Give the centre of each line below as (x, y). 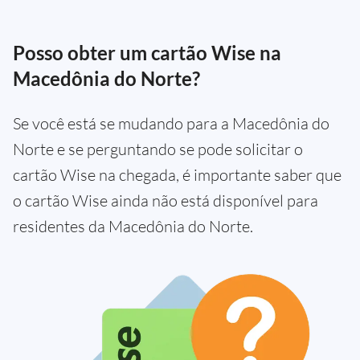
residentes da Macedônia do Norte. (133, 226)
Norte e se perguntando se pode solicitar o (158, 149)
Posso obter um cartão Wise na (147, 53)
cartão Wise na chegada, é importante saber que (177, 175)
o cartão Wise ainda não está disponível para (166, 200)
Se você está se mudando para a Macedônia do (171, 123)
